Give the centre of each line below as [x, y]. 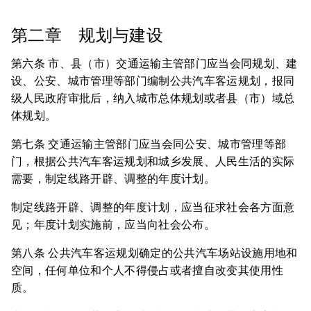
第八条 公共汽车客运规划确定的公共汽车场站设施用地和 [154, 253]
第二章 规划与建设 [90, 35]
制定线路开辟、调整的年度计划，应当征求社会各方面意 [153, 207]
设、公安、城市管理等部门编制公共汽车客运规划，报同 [153, 81]
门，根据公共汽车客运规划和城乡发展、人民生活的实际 [153, 161]
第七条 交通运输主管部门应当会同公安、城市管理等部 [149, 144]
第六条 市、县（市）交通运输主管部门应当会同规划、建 [154, 64]
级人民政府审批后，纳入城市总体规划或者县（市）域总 [153, 98]
